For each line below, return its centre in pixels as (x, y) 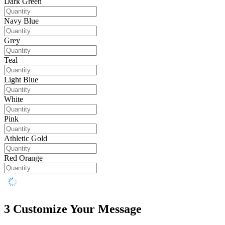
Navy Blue (21, 21)
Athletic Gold (26, 139)
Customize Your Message (77, 209)
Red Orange (23, 158)
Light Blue (21, 80)
